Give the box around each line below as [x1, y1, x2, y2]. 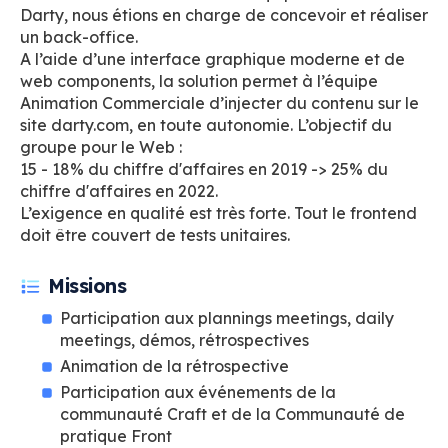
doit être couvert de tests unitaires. [20, 225, 290, 245]
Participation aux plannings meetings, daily [60, 308, 394, 328]
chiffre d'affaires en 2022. [20, 181, 218, 201]
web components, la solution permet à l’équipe [20, 71, 378, 91]
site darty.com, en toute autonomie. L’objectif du [20, 115, 392, 135]
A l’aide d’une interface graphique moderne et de [20, 49, 405, 69]
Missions [48, 274, 127, 298]
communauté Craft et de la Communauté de [60, 404, 405, 424]
